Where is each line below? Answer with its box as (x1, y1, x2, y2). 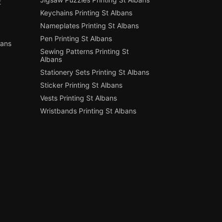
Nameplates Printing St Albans (40, 21, 139, 30)
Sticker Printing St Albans (40, 81, 123, 90)
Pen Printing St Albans (40, 34, 112, 43)
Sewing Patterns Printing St (40, 47, 129, 56)
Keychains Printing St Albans (40, 8, 133, 17)
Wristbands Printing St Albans (40, 107, 137, 115)
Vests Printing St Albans (40, 94, 117, 103)
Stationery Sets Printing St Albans (40, 68, 150, 77)
